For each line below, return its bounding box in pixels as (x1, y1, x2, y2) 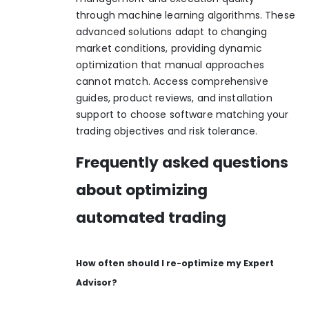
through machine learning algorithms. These (76, 8, 295, 22)
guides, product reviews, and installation (76, 90, 272, 105)
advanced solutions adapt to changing (76, 24, 268, 39)
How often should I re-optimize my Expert (76, 257, 274, 270)
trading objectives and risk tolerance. (76, 123, 258, 138)
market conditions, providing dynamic (76, 41, 263, 55)
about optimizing (76, 179, 208, 201)
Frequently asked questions (76, 152, 288, 174)
